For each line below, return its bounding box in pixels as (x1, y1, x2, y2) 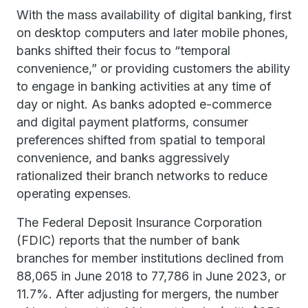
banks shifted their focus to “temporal (16, 43, 230, 58)
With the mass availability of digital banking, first (16, 8, 291, 22)
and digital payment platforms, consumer (16, 115, 248, 129)
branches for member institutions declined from (16, 251, 284, 265)
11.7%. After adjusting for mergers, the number (16, 287, 278, 301)
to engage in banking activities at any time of (16, 79, 272, 93)
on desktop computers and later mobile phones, (16, 25, 288, 40)
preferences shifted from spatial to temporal (16, 133, 265, 147)
